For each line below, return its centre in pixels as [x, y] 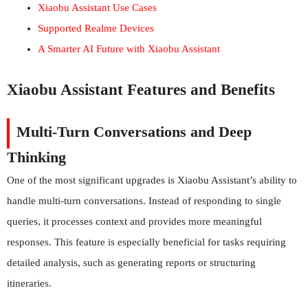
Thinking [36, 157]
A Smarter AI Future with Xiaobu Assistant [129, 48]
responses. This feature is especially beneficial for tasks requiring [146, 242]
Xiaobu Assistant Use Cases [97, 7]
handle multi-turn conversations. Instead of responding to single [144, 200]
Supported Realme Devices [96, 28]
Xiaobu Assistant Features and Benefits [141, 90]
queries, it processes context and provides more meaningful [134, 221]
